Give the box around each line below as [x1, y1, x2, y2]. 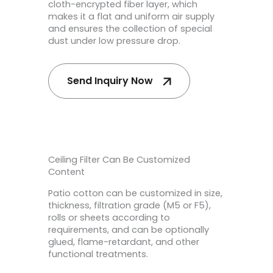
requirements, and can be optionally [48, 224, 209, 236]
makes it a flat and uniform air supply [48, 10, 214, 23]
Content [48, 166, 85, 179]
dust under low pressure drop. [48, 34, 180, 47]
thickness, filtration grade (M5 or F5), [48, 199, 211, 212]
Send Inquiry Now [67, 74, 153, 88]
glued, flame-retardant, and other [48, 236, 199, 249]
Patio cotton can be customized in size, [48, 187, 222, 200]
